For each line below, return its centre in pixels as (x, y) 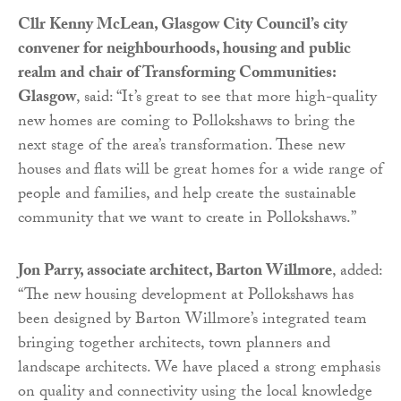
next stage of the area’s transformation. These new (181, 147)
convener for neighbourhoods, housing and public (184, 50)
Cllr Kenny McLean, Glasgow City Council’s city (183, 26)
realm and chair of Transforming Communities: (177, 74)
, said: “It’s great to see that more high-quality (226, 98)
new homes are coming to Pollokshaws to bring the (187, 123)
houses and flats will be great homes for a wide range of (200, 171)
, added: (357, 272)
